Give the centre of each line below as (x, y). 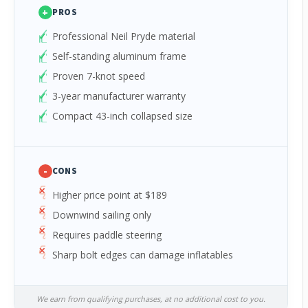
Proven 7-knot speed (99, 76)
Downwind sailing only (102, 215)
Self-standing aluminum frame (119, 56)
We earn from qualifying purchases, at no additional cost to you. (151, 299)
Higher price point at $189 (110, 195)
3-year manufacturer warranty (119, 96)
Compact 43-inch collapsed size (122, 116)
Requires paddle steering (107, 235)
